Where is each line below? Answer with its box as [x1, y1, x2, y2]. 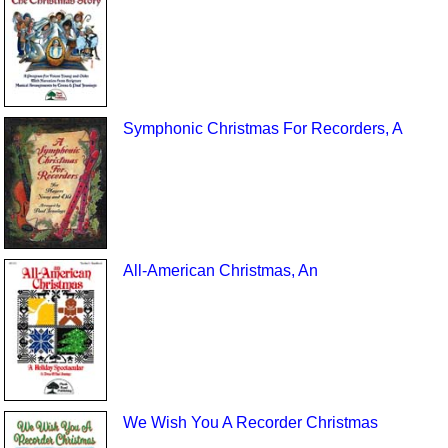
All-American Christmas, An [122, 262, 318, 280]
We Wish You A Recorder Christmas [122, 414, 378, 432]
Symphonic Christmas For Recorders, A [122, 119, 403, 137]
